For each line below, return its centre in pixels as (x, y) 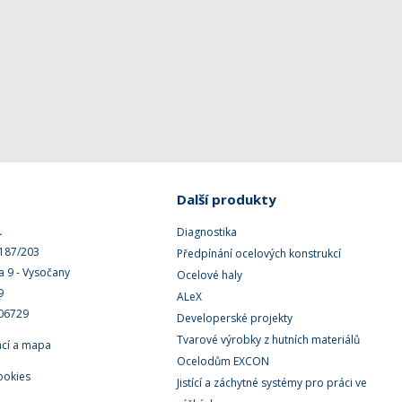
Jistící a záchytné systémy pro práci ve (272, 383)
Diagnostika (207, 232)
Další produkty (227, 199)
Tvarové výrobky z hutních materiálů (269, 340)
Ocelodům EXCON (223, 361)
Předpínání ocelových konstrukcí (259, 253)
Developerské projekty (235, 318)
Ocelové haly (210, 275)
